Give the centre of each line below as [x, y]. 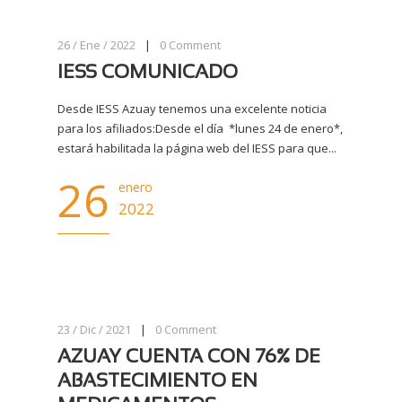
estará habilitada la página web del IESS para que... [197, 148]
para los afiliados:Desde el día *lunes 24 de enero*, [200, 128]
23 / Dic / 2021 [94, 329]
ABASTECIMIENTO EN [157, 382]
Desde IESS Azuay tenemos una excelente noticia [192, 109]
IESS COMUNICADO [148, 73]
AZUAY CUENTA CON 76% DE [189, 358]
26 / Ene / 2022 [96, 45]
